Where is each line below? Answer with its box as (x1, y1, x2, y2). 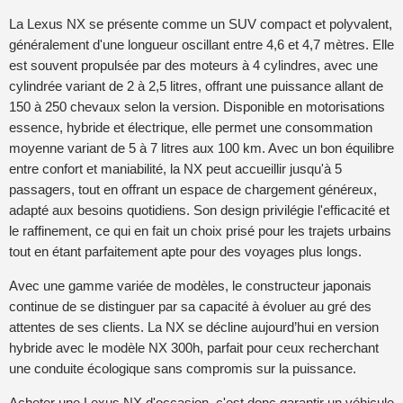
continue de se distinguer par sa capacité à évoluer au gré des (9, 298, 372, 314)
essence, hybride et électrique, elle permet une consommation (9, 119, 372, 135)
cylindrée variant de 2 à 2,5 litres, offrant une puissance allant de (9, 77, 383, 94)
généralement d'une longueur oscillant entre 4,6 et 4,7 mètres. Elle (9, 36, 394, 52)
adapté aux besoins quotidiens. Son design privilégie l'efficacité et (9, 201, 390, 218)
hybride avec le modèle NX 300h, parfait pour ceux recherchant (9, 339, 379, 355)
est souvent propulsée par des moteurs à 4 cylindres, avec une (9, 57, 378, 73)
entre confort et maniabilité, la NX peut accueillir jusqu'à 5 (9, 160, 342, 176)
